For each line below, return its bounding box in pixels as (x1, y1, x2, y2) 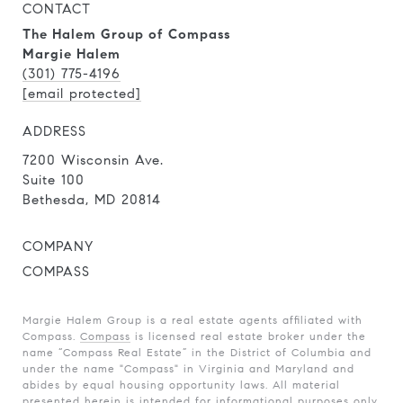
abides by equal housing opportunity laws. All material (22, 378, 340, 391)
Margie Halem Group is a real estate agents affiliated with (22, 313, 363, 327)
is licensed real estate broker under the (130, 329, 366, 343)
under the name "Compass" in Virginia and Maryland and (22, 362, 354, 375)
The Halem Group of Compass (22, 26, 230, 42)
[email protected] (22, 85, 141, 102)
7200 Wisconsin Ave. (22, 152, 164, 168)
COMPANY (22, 238, 94, 255)
